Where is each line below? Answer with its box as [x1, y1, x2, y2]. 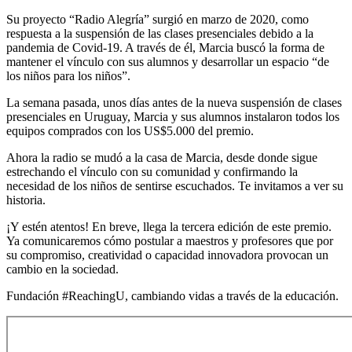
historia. [6, 193, 46, 207]
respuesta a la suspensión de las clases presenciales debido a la [6, 27, 313, 40]
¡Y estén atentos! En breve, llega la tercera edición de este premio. [6, 220, 332, 233]
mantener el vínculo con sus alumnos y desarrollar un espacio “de [6, 55, 329, 68]
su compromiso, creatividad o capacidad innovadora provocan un [6, 248, 328, 262]
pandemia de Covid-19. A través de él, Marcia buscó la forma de [6, 41, 324, 54]
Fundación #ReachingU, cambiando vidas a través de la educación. [6, 289, 339, 302]
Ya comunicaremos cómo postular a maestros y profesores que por [6, 234, 333, 247]
